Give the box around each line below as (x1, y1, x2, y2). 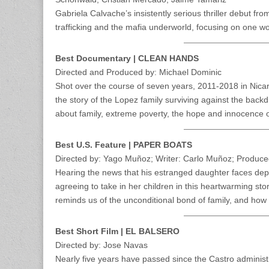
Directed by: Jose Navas (55, 240, 148, 250)
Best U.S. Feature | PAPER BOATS (55, 139, 192, 150)
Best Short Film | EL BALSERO (55, 226, 180, 236)
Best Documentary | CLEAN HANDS (55, 53, 199, 63)
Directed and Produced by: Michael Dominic (55, 67, 222, 77)
